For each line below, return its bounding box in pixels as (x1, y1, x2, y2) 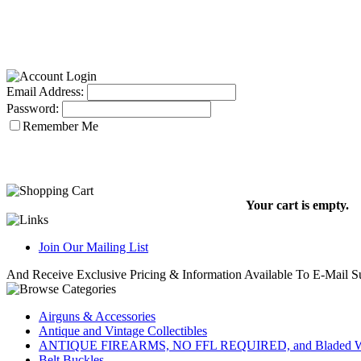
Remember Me (23, 119, 98, 133)
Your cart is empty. (246, 198, 349, 212)
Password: (6, 102, 59, 115)
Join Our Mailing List (39, 240, 148, 254)
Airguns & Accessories (39, 309, 156, 323)
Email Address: (6, 85, 84, 98)
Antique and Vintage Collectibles (39, 324, 207, 338)
